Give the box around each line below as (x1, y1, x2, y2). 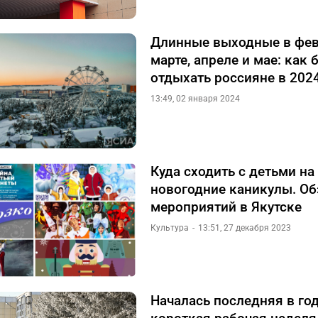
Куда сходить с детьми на (150, 163, 314, 180)
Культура (150, 223, 189, 233)
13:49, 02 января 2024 (150, 94, 240, 104)
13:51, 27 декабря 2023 (198, 223, 291, 233)
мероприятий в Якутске (150, 199, 302, 215)
